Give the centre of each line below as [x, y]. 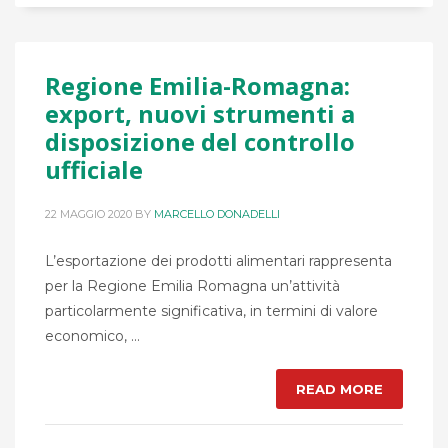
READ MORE [339, 389]
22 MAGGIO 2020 [88, 214]
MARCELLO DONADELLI [217, 214]
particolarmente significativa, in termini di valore [211, 311]
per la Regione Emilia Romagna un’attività [192, 286]
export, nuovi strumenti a [200, 114]
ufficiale [94, 170]
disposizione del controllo [200, 142]
